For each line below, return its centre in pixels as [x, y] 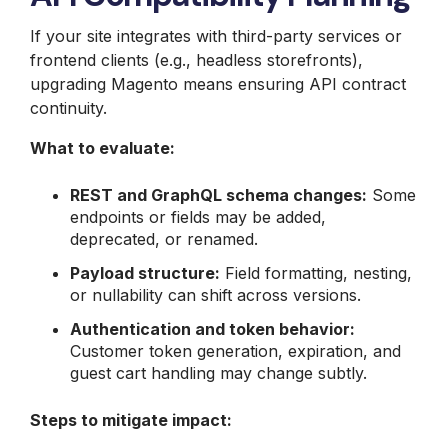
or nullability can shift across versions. [215, 294]
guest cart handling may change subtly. [218, 372]
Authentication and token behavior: [212, 328]
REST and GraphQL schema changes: [218, 194]
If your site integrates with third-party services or [216, 35]
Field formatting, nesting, [316, 272]
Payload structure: [145, 272]
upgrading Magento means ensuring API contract [218, 83]
